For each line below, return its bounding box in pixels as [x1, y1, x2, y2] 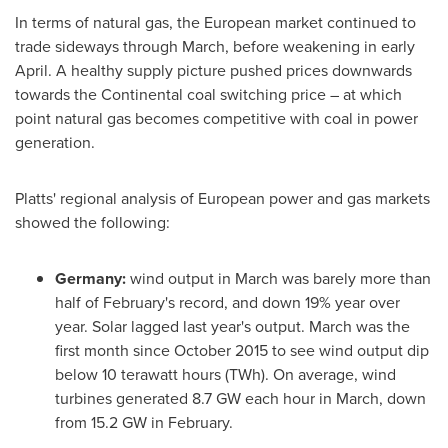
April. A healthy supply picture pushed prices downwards [15, 59, 412, 82]
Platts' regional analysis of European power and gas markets [15, 187, 430, 210]
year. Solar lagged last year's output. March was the [55, 315, 410, 338]
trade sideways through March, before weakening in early [15, 35, 415, 58]
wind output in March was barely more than [126, 267, 431, 290]
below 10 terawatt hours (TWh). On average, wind [55, 363, 396, 386]
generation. [15, 131, 95, 154]
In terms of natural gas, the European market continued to [15, 11, 416, 34]
